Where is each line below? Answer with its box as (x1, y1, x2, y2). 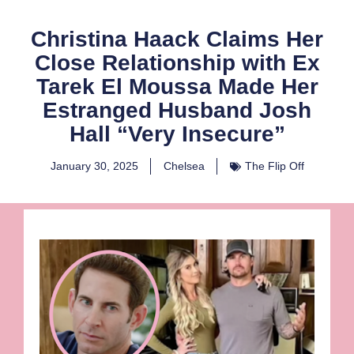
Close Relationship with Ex (34, 51, 320, 76)
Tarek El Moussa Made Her (36, 74, 318, 100)
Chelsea (163, 160, 205, 173)
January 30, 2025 (50, 160, 138, 173)
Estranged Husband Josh (43, 98, 311, 123)
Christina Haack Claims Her (31, 27, 323, 52)
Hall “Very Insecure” (69, 122, 285, 147)
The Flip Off (244, 160, 304, 173)
